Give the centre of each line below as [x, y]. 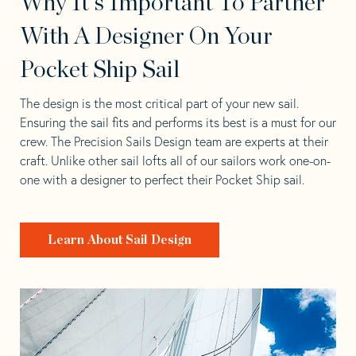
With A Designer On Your [146, 36]
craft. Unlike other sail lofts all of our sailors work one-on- [175, 160]
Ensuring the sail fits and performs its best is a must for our [178, 122]
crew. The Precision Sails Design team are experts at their [174, 141]
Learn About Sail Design [120, 240]
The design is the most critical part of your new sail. [159, 103]
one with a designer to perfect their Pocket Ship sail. [162, 179]
